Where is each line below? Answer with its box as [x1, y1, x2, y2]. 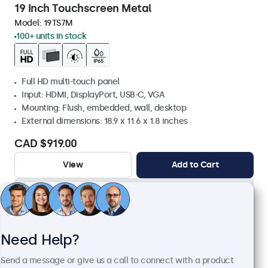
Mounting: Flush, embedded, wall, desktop [22, 103, 186, 113]
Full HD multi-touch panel [22, 77, 120, 87]
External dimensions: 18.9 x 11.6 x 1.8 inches [22, 116, 188, 126]
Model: [14, 18, 44, 28]
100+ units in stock [16, 31, 87, 41]
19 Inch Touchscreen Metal [14, 2, 152, 15]
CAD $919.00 [14, 137, 77, 150]
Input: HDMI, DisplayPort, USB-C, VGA [22, 90, 165, 100]
